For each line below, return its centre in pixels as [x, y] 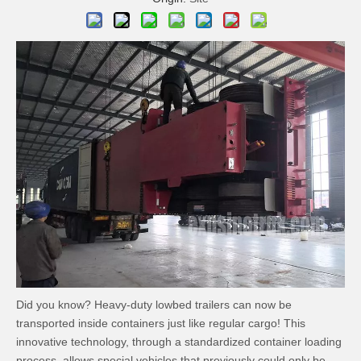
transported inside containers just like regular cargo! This [161, 323]
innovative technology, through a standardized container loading [179, 341]
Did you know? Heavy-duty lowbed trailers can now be [154, 304]
